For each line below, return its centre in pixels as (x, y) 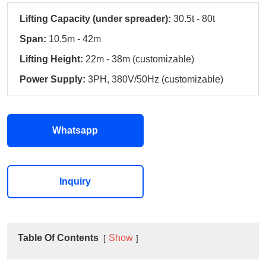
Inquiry (75, 181)
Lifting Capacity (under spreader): (96, 19)
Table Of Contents (58, 238)
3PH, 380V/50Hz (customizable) (155, 79)
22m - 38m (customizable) (140, 59)
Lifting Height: (52, 59)
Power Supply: (53, 79)
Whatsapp (75, 130)
